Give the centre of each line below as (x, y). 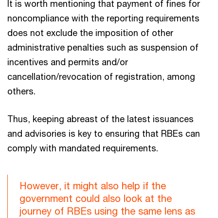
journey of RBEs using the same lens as (107, 211)
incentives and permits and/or (68, 62)
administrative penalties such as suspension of (103, 47)
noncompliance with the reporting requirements (103, 18)
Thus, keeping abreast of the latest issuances (100, 118)
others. (21, 91)
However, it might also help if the (93, 185)
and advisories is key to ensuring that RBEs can (104, 133)
